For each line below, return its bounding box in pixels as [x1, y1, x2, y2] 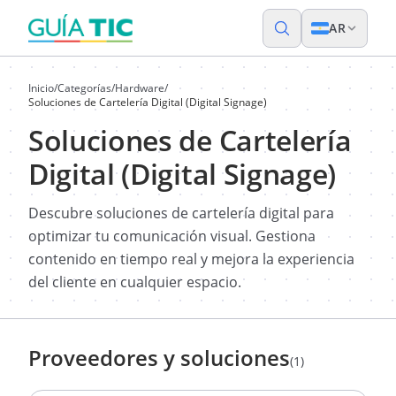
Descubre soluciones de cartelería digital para [28, 203, 334, 223]
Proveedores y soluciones [28, 343, 290, 372]
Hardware [115, 80, 164, 95]
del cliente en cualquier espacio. [28, 272, 241, 292]
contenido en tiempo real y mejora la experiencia [28, 249, 354, 269]
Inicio [28, 80, 54, 95]
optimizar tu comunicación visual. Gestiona [28, 226, 316, 246]
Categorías [57, 80, 111, 95]
